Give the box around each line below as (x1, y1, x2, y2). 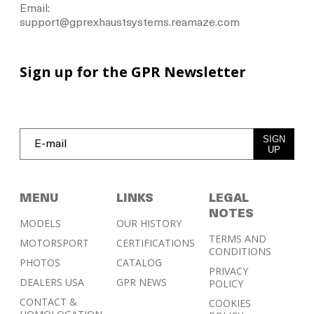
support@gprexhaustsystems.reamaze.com (19, 18, 240, 29)
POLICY (208, 277, 243, 291)
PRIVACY (208, 264, 248, 278)
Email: (19, 4, 50, 15)
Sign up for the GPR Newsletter (19, 62, 246, 82)
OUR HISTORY (116, 217, 182, 231)
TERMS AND (208, 232, 266, 246)
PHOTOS (19, 256, 60, 270)
